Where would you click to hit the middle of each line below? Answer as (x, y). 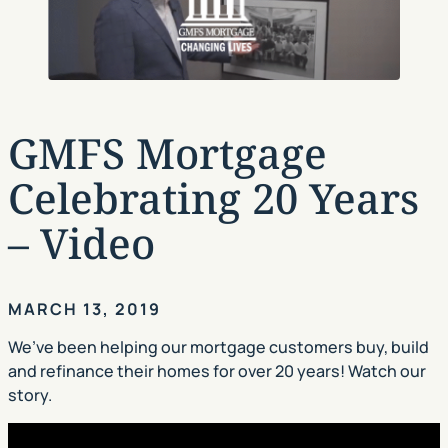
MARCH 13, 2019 (85, 309)
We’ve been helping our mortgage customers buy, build (218, 347)
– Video (81, 242)
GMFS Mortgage (167, 152)
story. (30, 395)
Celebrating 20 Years (213, 197)
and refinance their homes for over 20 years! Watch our (217, 371)
